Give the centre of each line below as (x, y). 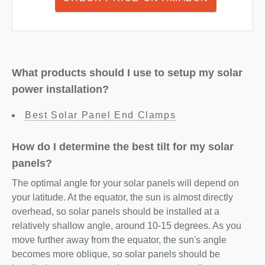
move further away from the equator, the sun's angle (119, 240)
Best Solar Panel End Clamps (101, 115)
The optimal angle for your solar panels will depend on (125, 183)
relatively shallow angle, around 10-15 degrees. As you (127, 226)
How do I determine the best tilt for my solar (123, 147)
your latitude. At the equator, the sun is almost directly (122, 197)
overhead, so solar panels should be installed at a (116, 211)
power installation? (60, 89)
